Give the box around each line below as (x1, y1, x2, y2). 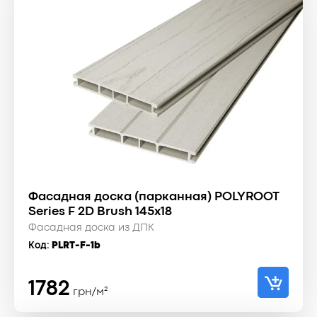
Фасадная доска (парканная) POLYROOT (28, 191, 279, 202)
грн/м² (73, 287, 108, 297)
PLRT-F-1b (52, 241, 100, 250)
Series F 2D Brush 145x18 (28, 206, 172, 217)
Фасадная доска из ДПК (28, 223, 154, 233)
